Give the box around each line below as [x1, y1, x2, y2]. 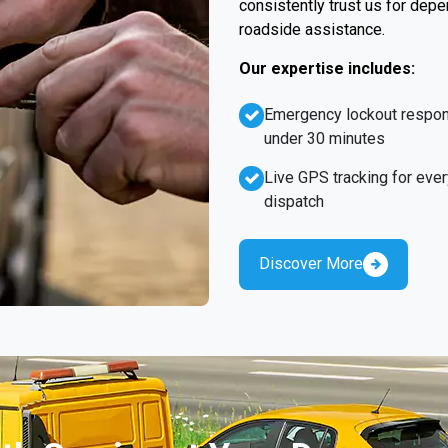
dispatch [264, 191, 324, 211]
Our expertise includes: [239, 58, 415, 78]
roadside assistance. [239, 19, 385, 39]
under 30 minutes [264, 128, 385, 148]
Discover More [259, 254, 363, 273]
